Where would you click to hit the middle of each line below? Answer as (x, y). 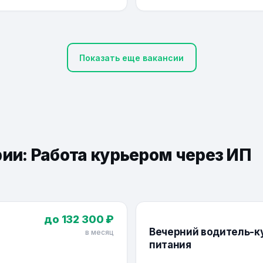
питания (170, 245)
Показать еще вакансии (131, 58)
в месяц (100, 232)
